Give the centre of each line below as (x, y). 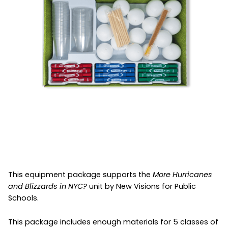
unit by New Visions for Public (141, 186)
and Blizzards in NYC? (48, 186)
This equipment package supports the (80, 175)
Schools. (23, 198)
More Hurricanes (182, 175)
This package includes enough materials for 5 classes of (113, 222)
